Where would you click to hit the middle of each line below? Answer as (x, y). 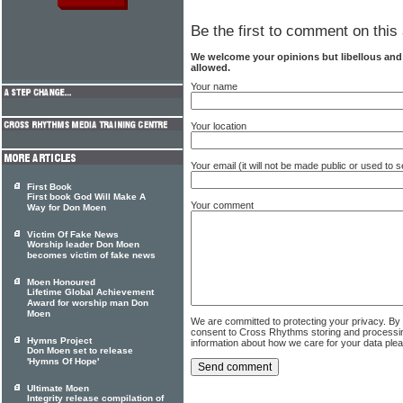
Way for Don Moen (67, 208)
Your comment (222, 205)
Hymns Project (59, 340)
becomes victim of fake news (91, 255)
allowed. (210, 67)
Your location (219, 125)
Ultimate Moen (58, 388)
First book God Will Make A (86, 197)
